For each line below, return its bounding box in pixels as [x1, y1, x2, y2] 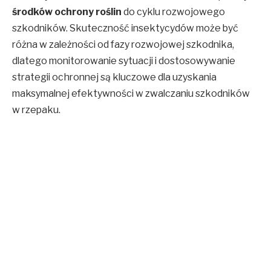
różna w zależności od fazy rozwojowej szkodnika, [12, 39, 234, 51]
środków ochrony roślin [12, 6, 122, 18]
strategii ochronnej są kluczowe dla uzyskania [12, 71, 217, 83]
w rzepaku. [12, 104, 60, 116]
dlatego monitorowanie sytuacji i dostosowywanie [12, 55, 235, 67]
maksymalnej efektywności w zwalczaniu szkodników [12, 88, 250, 100]
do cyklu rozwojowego [122, 6, 225, 18]
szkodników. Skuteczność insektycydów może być [12, 22, 238, 34]
